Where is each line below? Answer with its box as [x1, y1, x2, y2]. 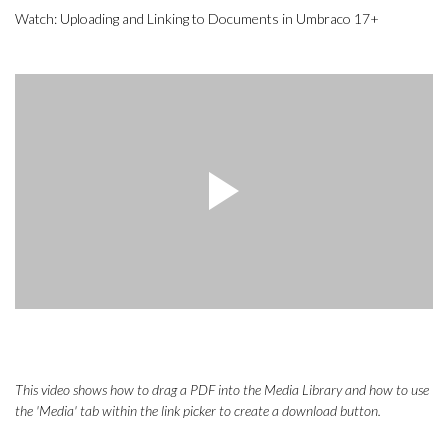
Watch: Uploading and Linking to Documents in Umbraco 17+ [15, 9, 379, 27]
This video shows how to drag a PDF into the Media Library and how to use [15, 380, 429, 398]
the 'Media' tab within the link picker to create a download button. [15, 401, 381, 419]
